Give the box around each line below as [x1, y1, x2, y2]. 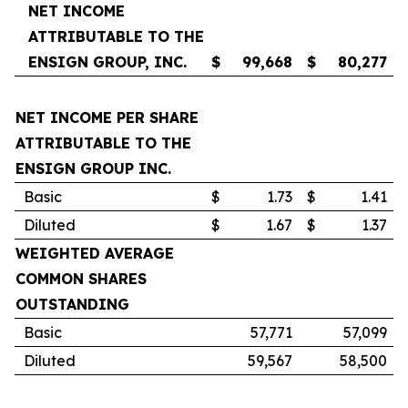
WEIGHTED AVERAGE [15, 244, 174, 262]
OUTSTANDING [15, 295, 129, 313]
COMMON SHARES [15, 270, 147, 288]
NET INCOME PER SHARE [15, 108, 199, 127]
